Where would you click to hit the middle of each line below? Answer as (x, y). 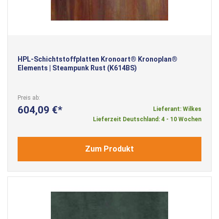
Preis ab (28, 98)
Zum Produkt (109, 149)
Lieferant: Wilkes (177, 109)
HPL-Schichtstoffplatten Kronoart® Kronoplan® (98, 59)
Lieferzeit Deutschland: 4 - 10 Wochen (147, 119)
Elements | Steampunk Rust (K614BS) (77, 68)
